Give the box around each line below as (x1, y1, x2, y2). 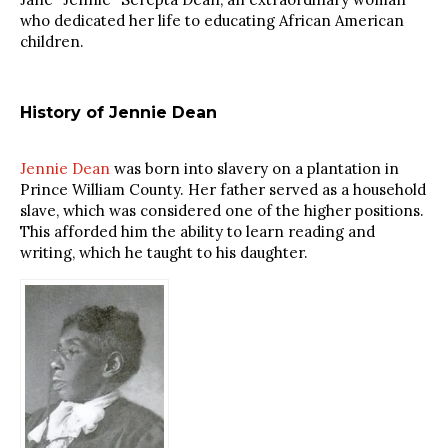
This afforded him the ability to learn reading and (20, 222, 375, 241)
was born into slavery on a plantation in (110, 159, 399, 178)
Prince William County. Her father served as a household (20, 180, 426, 199)
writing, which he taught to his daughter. (20, 243, 308, 262)
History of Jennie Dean (20, 103, 222, 122)
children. (20, 32, 84, 51)
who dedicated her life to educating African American (20, 11, 404, 30)
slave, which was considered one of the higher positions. (20, 201, 424, 220)
